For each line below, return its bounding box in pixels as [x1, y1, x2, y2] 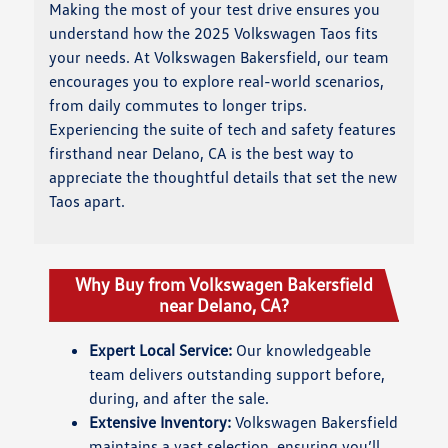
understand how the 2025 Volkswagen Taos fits [49, 22, 379, 43]
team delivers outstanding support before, [89, 363, 386, 384]
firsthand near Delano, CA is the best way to [49, 142, 355, 163]
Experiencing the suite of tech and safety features [49, 118, 397, 139]
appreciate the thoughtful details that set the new [49, 166, 398, 187]
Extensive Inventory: [89, 411, 232, 432]
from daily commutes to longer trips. [49, 94, 308, 115]
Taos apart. [49, 190, 126, 211]
